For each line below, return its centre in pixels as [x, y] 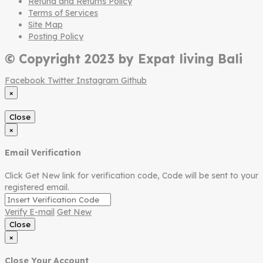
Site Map [45, 25]
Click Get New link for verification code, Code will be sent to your [131, 176]
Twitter [61, 81]
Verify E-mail [30, 212]
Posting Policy [56, 37]
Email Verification [43, 153]
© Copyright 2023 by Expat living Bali [124, 58]
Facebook [25, 81]
